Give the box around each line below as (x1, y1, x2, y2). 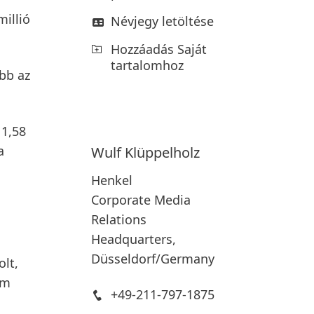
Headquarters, (90, 230, 176, 247)
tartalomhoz (110, 56, 184, 74)
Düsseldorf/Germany (90, 250, 214, 267)
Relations (90, 210, 146, 228)
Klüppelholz (124, 142, 200, 162)
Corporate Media (90, 191, 191, 208)
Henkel (90, 171, 132, 189)
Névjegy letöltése (110, 12, 214, 29)
